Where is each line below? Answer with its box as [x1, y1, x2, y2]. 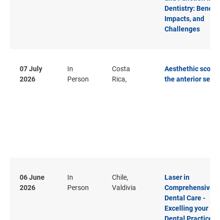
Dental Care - [165, 193, 205, 202]
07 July [20, 64, 42, 73]
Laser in [165, 173, 190, 181]
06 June [20, 173, 45, 181]
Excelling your [165, 204, 208, 212]
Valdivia [112, 183, 136, 192]
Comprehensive [165, 183, 214, 192]
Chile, [112, 173, 128, 181]
